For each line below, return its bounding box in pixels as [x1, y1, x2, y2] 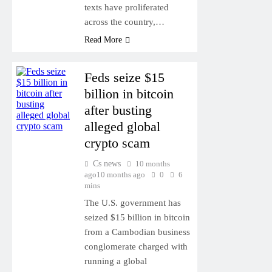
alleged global [84, 118, 160, 134]
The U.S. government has [84, 197, 181, 208]
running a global [84, 256, 147, 266]
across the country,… [84, 16, 165, 27]
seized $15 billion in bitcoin [84, 212, 190, 222]
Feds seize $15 [84, 69, 165, 85]
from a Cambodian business [84, 226, 190, 237]
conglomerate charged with [84, 241, 188, 251]
